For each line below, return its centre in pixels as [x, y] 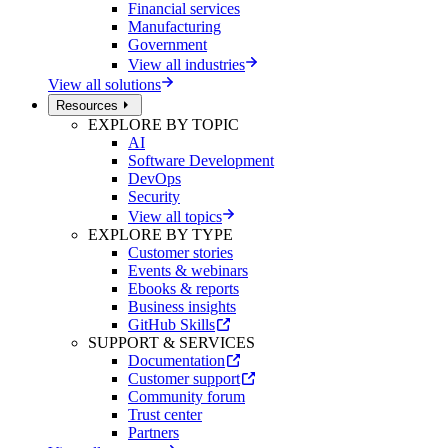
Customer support [184, 378]
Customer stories [180, 252]
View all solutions [104, 84]
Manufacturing [174, 26]
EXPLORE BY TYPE [160, 234]
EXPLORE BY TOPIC [163, 124]
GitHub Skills [171, 324]
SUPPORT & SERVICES [171, 342]
